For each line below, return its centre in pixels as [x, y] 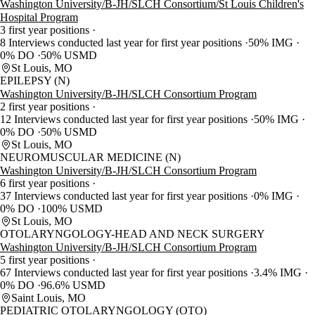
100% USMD [72, 209]
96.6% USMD [73, 285]
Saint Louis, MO [49, 298]
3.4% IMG [279, 273]
